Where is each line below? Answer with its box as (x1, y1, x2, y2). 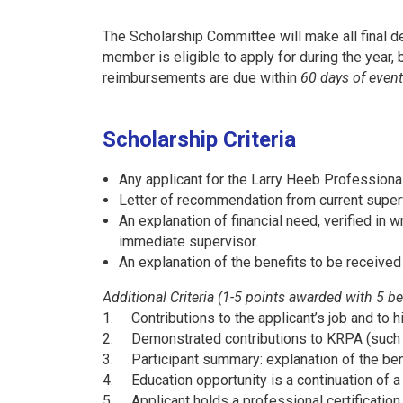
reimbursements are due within (103, 68, 300, 86)
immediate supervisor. (119, 232, 258, 250)
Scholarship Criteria (103, 127, 296, 153)
